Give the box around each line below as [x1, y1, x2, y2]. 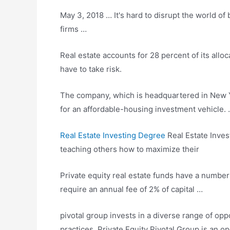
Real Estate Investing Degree [60, 130, 165, 140]
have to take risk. [60, 64, 122, 74]
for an [60, 104, 83, 114]
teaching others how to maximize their [60, 144, 199, 154]
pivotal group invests [60, 210, 136, 220]
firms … [60, 24, 87, 34]
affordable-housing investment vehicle [83, 104, 224, 114]
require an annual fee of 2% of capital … [60, 184, 203, 194]
